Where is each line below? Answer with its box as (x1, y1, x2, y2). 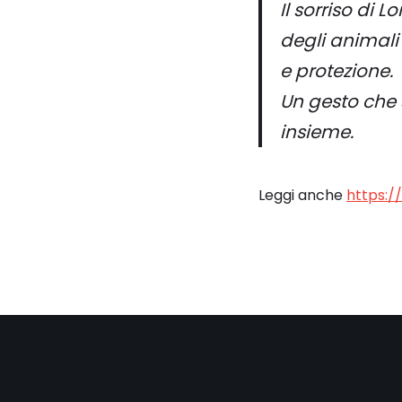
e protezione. (280, 58, 393, 83)
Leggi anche (258, 185, 346, 205)
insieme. (280, 119, 354, 144)
